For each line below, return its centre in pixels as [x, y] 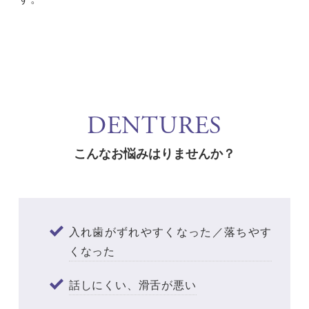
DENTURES [154, 126]
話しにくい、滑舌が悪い [132, 284]
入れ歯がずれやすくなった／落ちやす [170, 231]
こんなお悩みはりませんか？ [154, 153]
